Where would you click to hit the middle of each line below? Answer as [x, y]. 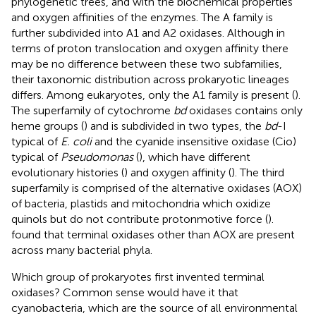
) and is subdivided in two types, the [174, 126]
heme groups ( [48, 126]
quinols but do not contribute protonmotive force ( [140, 219]
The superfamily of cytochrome [92, 110]
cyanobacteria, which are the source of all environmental [154, 308]
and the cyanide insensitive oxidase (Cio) [194, 141]
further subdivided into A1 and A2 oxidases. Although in [148, 32]
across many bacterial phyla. [82, 250]
